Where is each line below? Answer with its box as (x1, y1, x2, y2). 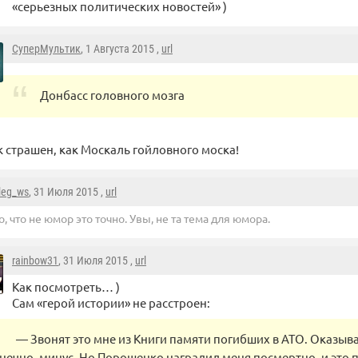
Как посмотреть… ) (12, 279, 120, 295)
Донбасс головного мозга (40, 87, 185, 103)
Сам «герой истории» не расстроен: (12, 295, 210, 311)
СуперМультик (12, 42, 81, 56)
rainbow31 (12, 254, 58, 268)
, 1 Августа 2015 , (81, 42, 161, 56)
